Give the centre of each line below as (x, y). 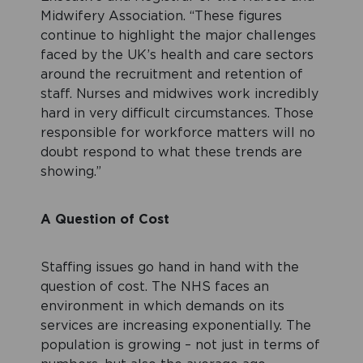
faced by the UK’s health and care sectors (177, 56)
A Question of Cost (105, 220)
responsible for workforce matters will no (178, 133)
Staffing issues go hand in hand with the (170, 268)
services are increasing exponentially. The (176, 326)
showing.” (71, 172)
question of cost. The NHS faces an (155, 287)
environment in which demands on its (162, 307)
